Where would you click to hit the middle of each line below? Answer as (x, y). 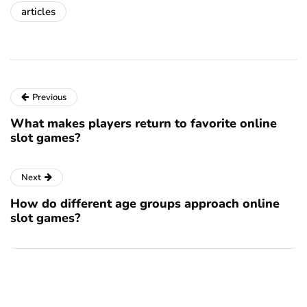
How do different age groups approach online (145, 203)
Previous (49, 97)
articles (38, 11)
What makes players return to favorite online (144, 123)
